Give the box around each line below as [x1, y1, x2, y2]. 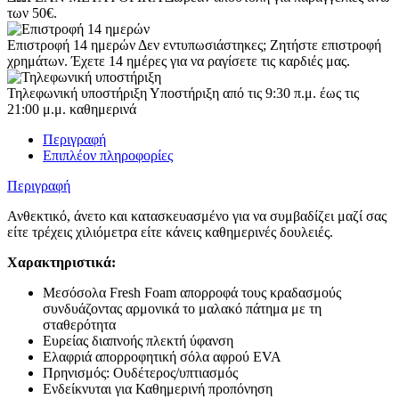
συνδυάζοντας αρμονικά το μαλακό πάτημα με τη [43, 301, 322, 317]
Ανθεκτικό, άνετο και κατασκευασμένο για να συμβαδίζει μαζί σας [7, 208, 387, 224]
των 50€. [7, 5, 57, 21]
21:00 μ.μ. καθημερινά [7, 102, 136, 118]
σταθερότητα [43, 317, 116, 333]
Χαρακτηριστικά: [7, 255, 116, 271]
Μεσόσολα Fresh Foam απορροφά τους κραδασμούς [43, 285, 341, 301]
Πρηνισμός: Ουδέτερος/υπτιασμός [43, 365, 238, 381]
